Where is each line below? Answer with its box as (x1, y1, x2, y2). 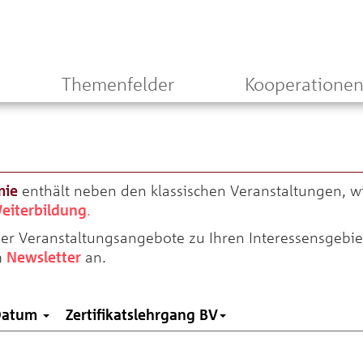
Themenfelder (61, 73, 174, 95)
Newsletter (6, 248, 81, 266)
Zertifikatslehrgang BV (66, 305, 218, 323)
